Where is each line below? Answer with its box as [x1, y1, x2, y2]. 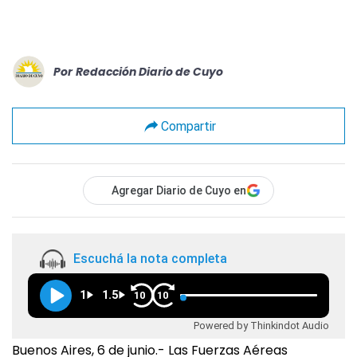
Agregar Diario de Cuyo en [112, 184, 246, 197]
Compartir [160, 118, 216, 134]
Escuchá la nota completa [73, 251, 227, 267]
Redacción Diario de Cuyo [76, 63, 223, 80]
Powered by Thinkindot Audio [194, 319, 329, 331]
